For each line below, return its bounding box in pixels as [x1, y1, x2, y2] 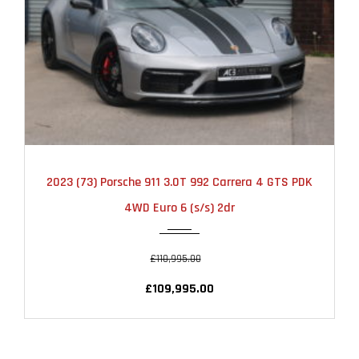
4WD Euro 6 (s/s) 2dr [124, 200, 235, 217]
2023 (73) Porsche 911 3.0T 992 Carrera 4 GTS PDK [46, 174, 313, 192]
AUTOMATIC [143, 152, 225, 171]
